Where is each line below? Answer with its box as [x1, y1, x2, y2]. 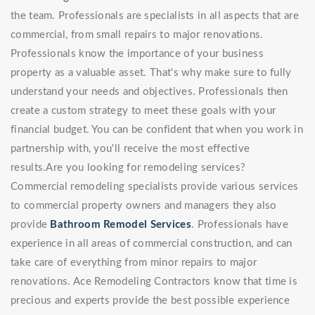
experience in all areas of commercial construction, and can [11, 238, 292, 250]
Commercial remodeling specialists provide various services [11, 181, 299, 193]
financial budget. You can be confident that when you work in [11, 124, 303, 136]
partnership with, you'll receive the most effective [11, 143, 250, 155]
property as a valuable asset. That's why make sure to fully [11, 67, 292, 79]
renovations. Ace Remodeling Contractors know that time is [11, 276, 298, 288]
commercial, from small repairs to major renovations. [11, 30, 264, 41]
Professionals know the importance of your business [11, 49, 264, 60]
